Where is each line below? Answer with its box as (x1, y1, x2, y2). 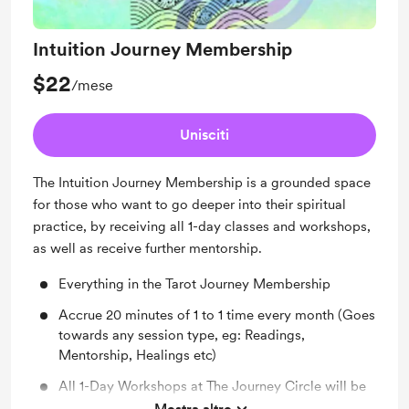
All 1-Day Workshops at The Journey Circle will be (58, 378, 366, 394)
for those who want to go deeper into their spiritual (33, 196, 346, 213)
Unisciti (180, 126, 229, 143)
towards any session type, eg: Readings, (58, 327, 305, 343)
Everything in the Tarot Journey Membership (58, 276, 330, 292)
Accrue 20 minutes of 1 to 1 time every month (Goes (58, 307, 375, 323)
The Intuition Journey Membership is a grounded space (33, 174, 371, 191)
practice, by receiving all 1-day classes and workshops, (33, 218, 371, 235)
